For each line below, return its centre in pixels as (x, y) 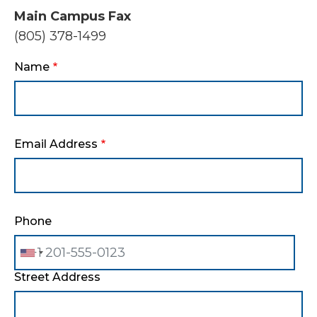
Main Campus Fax (73, 16)
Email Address (56, 144)
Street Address (57, 277)
